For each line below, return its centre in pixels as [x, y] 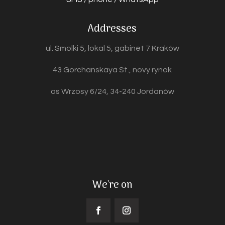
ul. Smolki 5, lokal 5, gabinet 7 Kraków [112, 48]
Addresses [113, 29]
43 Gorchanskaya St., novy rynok [113, 70]
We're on [113, 186]
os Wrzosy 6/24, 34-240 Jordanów [112, 92]
